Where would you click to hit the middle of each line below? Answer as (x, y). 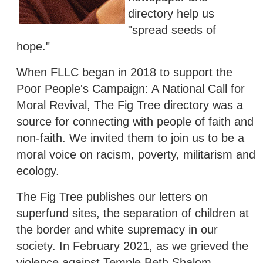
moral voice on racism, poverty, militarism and (136, 154)
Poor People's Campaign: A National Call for (131, 88)
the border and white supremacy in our (117, 229)
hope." (35, 46)
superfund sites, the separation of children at (133, 213)
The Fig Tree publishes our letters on (112, 196)
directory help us (171, 13)
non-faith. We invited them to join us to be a (130, 138)
